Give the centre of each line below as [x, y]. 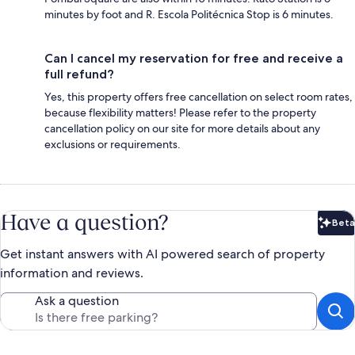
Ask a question [77, 301]
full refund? [79, 74]
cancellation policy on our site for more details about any [182, 129]
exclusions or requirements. [113, 145]
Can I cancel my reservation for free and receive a [194, 59]
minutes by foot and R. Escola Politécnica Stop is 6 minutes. [189, 15]
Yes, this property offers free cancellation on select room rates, [198, 97]
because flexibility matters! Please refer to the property [180, 113]
